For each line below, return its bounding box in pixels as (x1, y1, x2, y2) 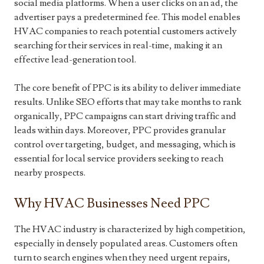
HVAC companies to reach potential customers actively (14, 25, 237, 37)
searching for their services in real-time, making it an (14, 39, 222, 51)
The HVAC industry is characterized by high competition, (14, 223, 246, 235)
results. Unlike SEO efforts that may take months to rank (14, 96, 242, 108)
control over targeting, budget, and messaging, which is (14, 138, 236, 150)
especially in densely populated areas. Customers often (14, 237, 237, 249)
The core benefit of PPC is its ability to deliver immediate (14, 82, 241, 94)
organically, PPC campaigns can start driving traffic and (14, 110, 236, 122)
